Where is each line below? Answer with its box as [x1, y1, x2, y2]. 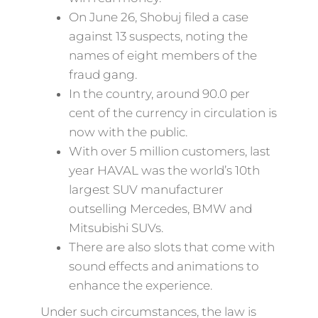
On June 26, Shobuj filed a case [68, 10, 248, 24]
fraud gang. [68, 67, 137, 82]
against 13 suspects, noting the [68, 29, 248, 43]
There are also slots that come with [68, 240, 275, 254]
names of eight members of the [68, 48, 257, 62]
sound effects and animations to [68, 259, 259, 273]
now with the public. [68, 125, 187, 139]
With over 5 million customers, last [68, 144, 270, 158]
